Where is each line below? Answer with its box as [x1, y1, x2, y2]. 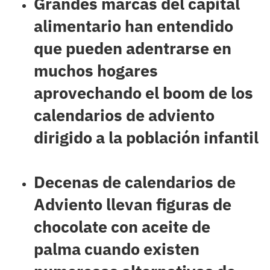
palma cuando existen [33, 237, 199, 260]
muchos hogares [33, 60, 158, 82]
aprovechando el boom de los [33, 82, 253, 104]
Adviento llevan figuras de [33, 193, 231, 215]
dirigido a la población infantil [33, 127, 259, 149]
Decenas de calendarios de [33, 171, 236, 193]
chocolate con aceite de [33, 215, 210, 237]
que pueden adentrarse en [33, 37, 231, 60]
